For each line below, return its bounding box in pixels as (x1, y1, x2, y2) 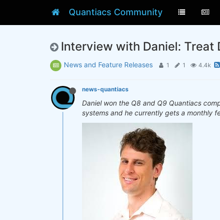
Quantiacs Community (69, 7, 163, 17)
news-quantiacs (82, 85, 129, 93)
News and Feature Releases (64, 60, 153, 69)
